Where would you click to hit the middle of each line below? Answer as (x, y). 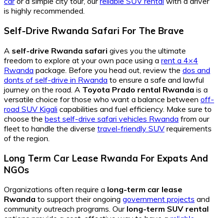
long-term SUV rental (168, 209)
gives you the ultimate (147, 50)
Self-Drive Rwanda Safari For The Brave (94, 31)
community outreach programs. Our (65, 209)
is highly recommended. (44, 11)
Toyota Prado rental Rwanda (138, 89)
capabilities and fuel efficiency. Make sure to (135, 109)
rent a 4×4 (180, 60)
